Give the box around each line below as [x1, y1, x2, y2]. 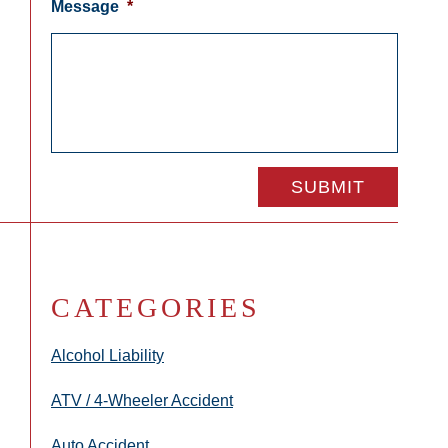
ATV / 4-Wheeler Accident [51, 392, 233, 410]
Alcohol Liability [51, 347, 164, 365]
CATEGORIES [51, 292, 262, 324]
